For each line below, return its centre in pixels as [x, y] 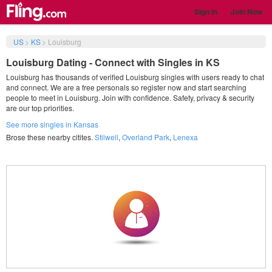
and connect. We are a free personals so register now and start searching [126, 87]
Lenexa [185, 137]
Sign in [206, 12]
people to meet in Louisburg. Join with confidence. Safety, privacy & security [130, 97]
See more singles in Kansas [52, 124]
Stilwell [107, 137]
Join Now [246, 12]
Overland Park [146, 137]
